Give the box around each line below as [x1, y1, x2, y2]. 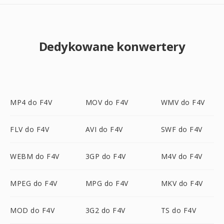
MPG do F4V [85, 178, 128, 188]
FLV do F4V [10, 124, 49, 134]
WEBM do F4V [10, 151, 59, 161]
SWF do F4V [160, 124, 202, 134]
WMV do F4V [160, 97, 205, 107]
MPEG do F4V [10, 178, 57, 188]
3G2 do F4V [85, 205, 125, 215]
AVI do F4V [85, 124, 123, 134]
